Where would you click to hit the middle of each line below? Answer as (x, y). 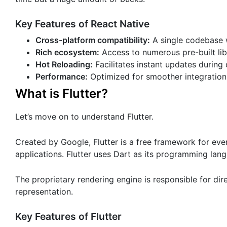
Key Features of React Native (82, 24)
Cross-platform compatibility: (93, 40)
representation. (45, 192)
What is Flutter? (62, 93)
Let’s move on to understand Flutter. (86, 117)
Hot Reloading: (64, 64)
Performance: (62, 76)
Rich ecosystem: (67, 52)
